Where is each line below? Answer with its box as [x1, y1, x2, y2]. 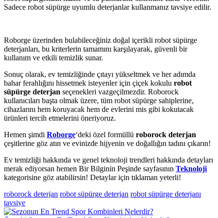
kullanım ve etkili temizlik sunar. [4, 53, 103, 62]
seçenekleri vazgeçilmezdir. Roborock [60, 87, 179, 96]
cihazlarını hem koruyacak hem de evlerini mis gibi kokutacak [4, 105, 194, 113]
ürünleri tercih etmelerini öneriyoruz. [4, 113, 116, 122]
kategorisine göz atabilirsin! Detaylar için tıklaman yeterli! [4, 173, 181, 182]
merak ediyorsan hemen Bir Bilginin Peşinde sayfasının [4, 164, 176, 173]
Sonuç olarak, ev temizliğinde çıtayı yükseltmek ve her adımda [4, 70, 196, 78]
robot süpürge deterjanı [130, 189, 201, 198]
